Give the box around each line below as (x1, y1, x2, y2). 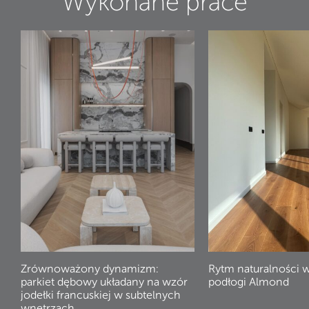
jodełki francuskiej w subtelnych (21, 288, 181, 302)
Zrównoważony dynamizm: (21, 262, 159, 276)
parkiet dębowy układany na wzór (21, 275, 188, 289)
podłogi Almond (208, 275, 289, 289)
